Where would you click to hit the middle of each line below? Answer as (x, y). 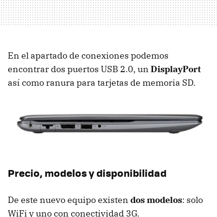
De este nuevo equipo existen (69, 200)
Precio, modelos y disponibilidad (87, 173)
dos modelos (156, 200)
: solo (193, 200)
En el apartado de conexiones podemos (88, 56)
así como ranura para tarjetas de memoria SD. (102, 83)
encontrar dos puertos (54, 69)
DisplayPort (176, 69)
